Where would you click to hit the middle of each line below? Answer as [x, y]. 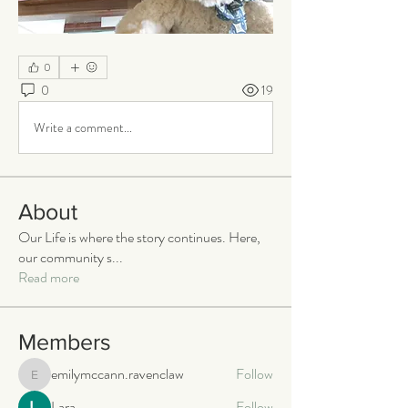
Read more [49, 278]
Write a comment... [83, 127]
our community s [65, 258]
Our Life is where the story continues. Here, [139, 238]
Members [65, 342]
